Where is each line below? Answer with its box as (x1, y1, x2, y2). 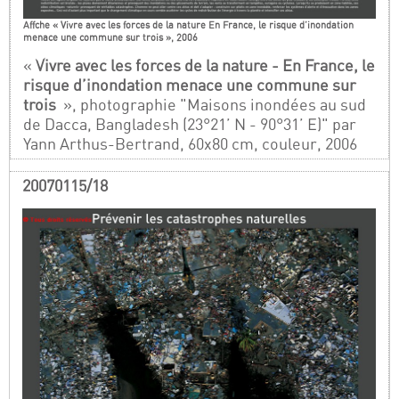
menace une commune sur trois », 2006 (23, 31, 199, 45)
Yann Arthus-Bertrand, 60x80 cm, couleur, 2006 (23, 134, 358, 153)
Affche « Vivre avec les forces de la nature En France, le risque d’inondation (23, 19, 354, 32)
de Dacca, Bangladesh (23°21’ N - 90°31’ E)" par (23, 114, 357, 134)
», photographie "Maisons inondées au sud (60, 94, 367, 114)
